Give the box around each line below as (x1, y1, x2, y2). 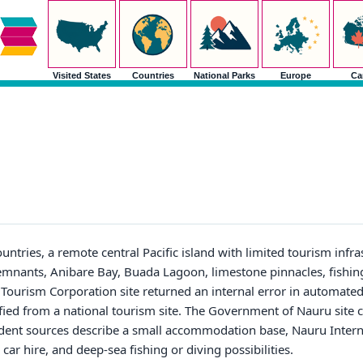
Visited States (52, 70, 111, 80)
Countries (131, 70, 174, 80)
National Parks (193, 70, 255, 80)
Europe (280, 70, 311, 80)
